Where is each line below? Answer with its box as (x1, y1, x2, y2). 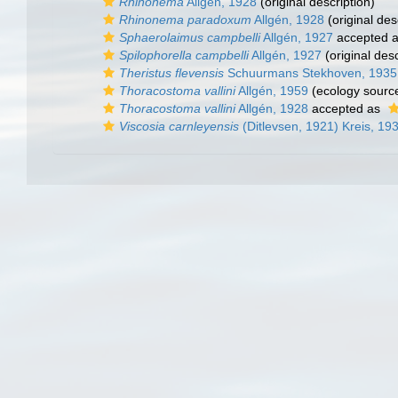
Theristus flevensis (119, 66, 224, 80)
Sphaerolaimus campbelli (119, 30, 260, 44)
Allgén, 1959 (235, 84, 308, 98)
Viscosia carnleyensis (119, 119, 239, 133)
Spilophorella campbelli (119, 48, 249, 62)
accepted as (308, 101, 384, 115)
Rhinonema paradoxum (119, 12, 251, 27)
